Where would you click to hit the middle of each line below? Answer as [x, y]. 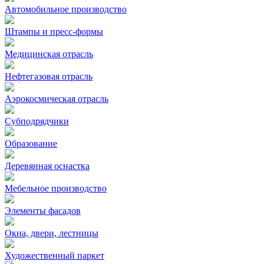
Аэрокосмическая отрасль [57, 99]
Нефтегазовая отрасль [49, 77]
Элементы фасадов [43, 211]
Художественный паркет [55, 256]
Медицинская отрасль [49, 54]
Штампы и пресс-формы [54, 32]
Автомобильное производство [66, 9]
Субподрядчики [37, 121]
